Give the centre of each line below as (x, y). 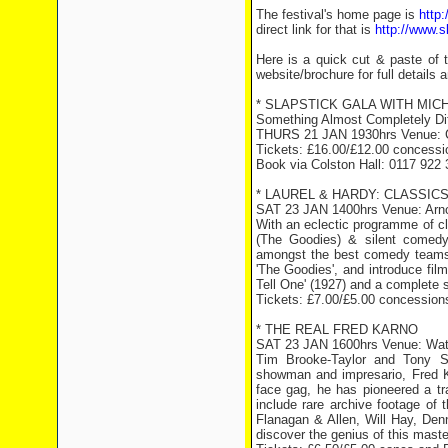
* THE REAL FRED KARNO (336, 329)
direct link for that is (315, 29)
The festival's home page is (337, 14)
